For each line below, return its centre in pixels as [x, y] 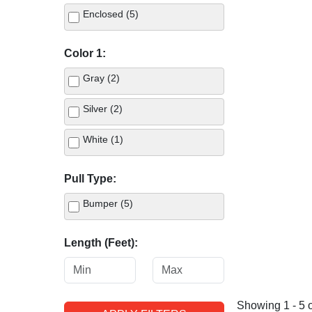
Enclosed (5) [111, 14]
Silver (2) [103, 109]
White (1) [103, 139]
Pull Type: [90, 179]
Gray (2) [101, 78]
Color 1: [85, 53]
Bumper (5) [108, 203]
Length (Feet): [101, 243]
